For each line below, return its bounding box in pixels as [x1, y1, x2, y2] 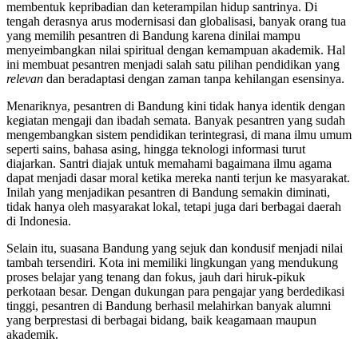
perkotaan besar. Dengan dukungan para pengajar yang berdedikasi [6, 284, 344, 298]
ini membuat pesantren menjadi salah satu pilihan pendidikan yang [6, 57, 340, 71]
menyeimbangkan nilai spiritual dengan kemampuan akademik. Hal [6, 42, 345, 57]
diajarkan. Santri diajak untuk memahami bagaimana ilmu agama [6, 156, 332, 170]
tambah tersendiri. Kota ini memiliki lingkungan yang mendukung [6, 255, 338, 269]
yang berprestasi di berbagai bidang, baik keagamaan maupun [6, 312, 316, 327]
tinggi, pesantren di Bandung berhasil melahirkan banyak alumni [6, 298, 331, 312]
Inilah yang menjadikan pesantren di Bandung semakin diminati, [6, 185, 330, 199]
